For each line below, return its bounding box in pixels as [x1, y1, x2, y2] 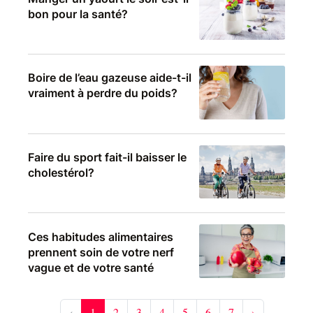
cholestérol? [28, 165, 94, 180]
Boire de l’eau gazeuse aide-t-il [28, 71, 191, 85]
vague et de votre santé [28, 260, 154, 275]
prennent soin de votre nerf [28, 245, 174, 259]
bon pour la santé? [28, 6, 128, 21]
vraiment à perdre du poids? [28, 86, 177, 101]
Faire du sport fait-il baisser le [28, 150, 187, 164]
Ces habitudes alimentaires [28, 229, 173, 244]
